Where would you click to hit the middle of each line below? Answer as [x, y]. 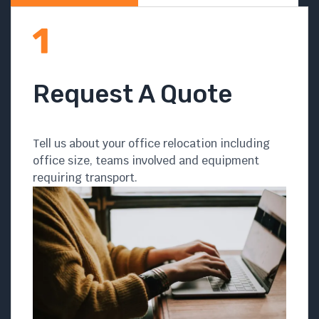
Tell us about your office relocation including [151, 143]
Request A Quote [132, 94]
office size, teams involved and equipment [146, 160]
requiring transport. [85, 177]
